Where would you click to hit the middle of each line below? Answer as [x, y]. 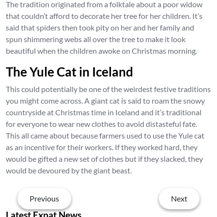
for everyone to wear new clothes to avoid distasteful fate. [101, 124]
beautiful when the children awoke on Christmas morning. [101, 50]
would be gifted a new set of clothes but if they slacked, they [104, 158]
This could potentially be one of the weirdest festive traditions [108, 89]
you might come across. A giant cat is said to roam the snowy [105, 100]
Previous [44, 198]
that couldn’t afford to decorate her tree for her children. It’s [104, 15]
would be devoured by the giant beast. [69, 170]
